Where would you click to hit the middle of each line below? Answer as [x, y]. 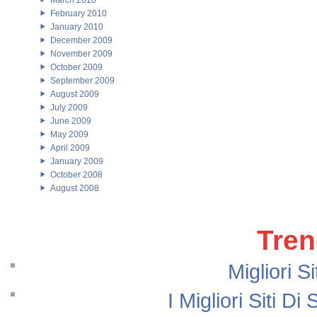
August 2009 [75, 94]
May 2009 [69, 134]
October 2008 [76, 175]
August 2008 [75, 188]
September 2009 [82, 81]
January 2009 [77, 161]
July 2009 [69, 108]
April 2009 [70, 148]
